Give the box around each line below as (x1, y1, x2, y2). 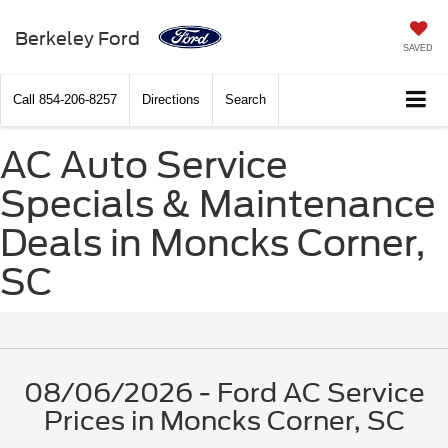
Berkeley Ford (15, 28, 140, 49)
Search (225, 92, 266, 108)
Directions (142, 92, 200, 108)
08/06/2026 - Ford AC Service (23, 377, 425, 409)
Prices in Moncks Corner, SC (43, 405, 405, 437)
